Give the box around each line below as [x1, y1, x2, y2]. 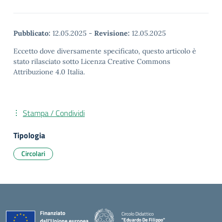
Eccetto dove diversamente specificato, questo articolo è [13, 47, 196, 55]
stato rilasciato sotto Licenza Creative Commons [13, 57, 170, 66]
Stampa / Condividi [23, 107, 85, 119]
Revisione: [94, 29, 130, 38]
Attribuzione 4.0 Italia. [13, 67, 85, 76]
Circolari [21, 148, 45, 159]
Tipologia [13, 129, 45, 141]
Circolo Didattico [121, 210, 154, 218]
